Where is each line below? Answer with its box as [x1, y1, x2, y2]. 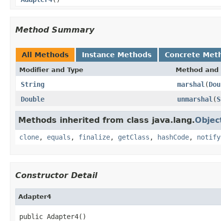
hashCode [157, 133, 189, 141]
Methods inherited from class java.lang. [18, 115, 195, 125]
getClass [118, 133, 149, 141]
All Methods [22, 50, 69, 59]
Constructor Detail [15, 170, 97, 180]
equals [47, 133, 71, 141]
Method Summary [15, 25, 94, 35]
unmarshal [177, 95, 213, 103]
